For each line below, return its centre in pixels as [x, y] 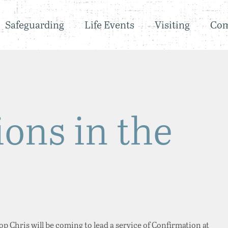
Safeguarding [34, 25]
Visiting [172, 25]
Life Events [109, 25]
